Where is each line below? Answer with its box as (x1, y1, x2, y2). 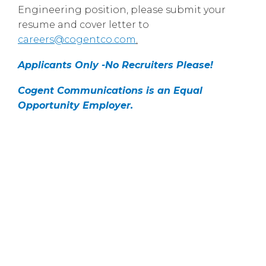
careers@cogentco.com (18, 33, 136, 45)
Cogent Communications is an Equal (18, 84, 202, 96)
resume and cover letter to (18, 18, 149, 30)
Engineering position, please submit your (18, 4, 226, 15)
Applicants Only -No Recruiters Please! (18, 59, 213, 71)
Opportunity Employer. (18, 99, 133, 111)
